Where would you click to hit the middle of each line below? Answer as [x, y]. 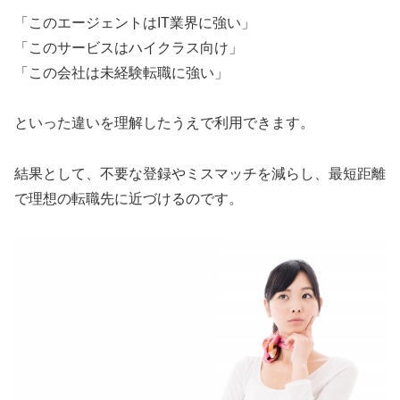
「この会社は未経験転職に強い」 [121, 72]
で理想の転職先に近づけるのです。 [129, 199]
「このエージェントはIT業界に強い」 [135, 22]
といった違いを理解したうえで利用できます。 [164, 123]
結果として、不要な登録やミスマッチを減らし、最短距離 [200, 174]
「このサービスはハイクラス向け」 [129, 47]
